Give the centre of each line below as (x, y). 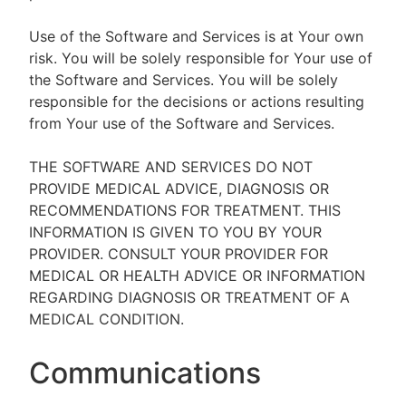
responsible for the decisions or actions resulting (197, 101)
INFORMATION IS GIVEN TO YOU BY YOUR (175, 232)
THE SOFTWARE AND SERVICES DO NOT (171, 167)
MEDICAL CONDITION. (106, 319)
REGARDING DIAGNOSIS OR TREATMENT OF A (189, 297)
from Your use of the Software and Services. (182, 123)
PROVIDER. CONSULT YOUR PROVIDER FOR (179, 254)
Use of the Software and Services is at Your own (196, 36)
